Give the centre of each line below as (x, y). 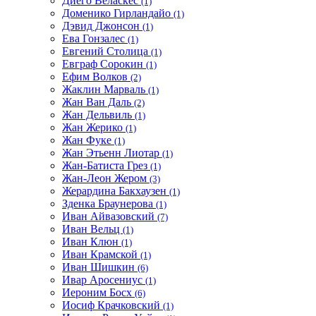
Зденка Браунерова (109, 203)
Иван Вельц (92, 229)
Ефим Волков (96, 76)
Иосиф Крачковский (113, 305)
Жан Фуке (88, 140)
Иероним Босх (98, 292)
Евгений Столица (107, 51)
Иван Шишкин (100, 267)
